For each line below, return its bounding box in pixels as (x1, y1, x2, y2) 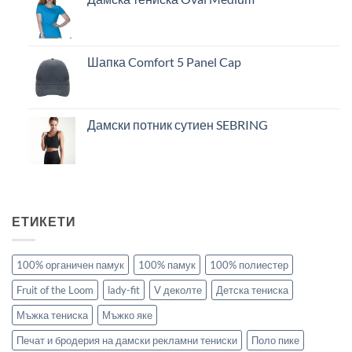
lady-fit (108, 284, 140, 297)
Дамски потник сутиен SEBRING (86, 116, 268, 132)
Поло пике (251, 334, 299, 347)
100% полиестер (210, 258, 288, 272)
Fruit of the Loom (16, 284, 93, 297)
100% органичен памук (16, 258, 124, 272)
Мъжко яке (102, 309, 152, 322)
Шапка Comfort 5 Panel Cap (86, 53, 241, 69)
